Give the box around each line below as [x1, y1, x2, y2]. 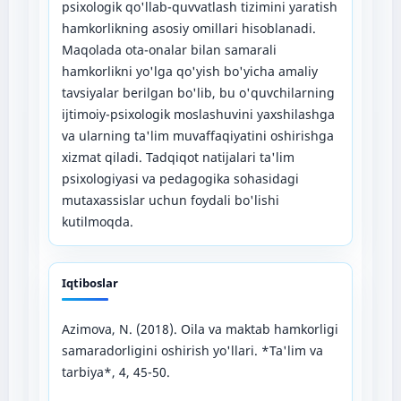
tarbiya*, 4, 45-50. [61, 363, 170, 380]
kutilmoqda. [61, 212, 133, 230]
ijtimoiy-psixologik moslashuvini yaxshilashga [61, 105, 335, 123]
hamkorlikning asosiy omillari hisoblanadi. [61, 19, 316, 37]
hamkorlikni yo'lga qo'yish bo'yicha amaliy [61, 62, 318, 80]
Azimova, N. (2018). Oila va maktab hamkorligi [61, 320, 338, 337]
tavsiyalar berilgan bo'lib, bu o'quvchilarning [61, 83, 335, 101]
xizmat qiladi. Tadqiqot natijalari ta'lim [61, 148, 294, 166]
